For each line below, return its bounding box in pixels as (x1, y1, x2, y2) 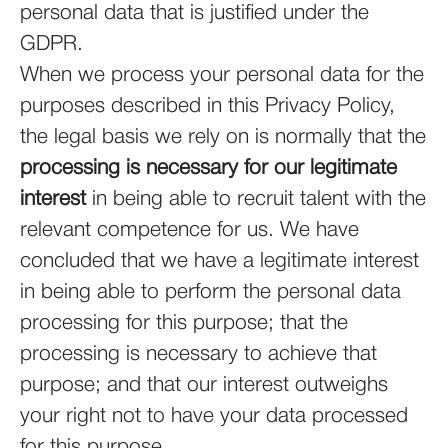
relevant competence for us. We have (20, 221, 359, 240)
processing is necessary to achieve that (20, 345, 377, 364)
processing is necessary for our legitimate (20, 159, 397, 178)
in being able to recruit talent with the (86, 190, 426, 209)
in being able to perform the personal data (20, 283, 401, 302)
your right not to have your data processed (20, 407, 408, 426)
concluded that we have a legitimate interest (20, 252, 419, 271)
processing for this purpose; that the (20, 314, 348, 333)
